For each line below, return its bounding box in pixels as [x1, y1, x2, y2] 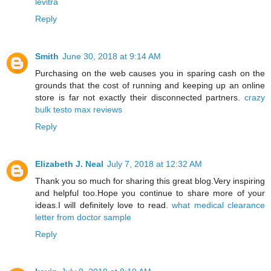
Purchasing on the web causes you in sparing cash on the [35, 68, 265, 79]
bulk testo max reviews [35, 105, 122, 115]
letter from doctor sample [35, 212, 131, 223]
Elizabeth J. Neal [35, 159, 103, 169]
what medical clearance [172, 200, 265, 211]
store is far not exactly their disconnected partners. [35, 93, 244, 103]
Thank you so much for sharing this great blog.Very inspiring [35, 176, 265, 186]
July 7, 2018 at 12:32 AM [107, 159, 202, 169]
